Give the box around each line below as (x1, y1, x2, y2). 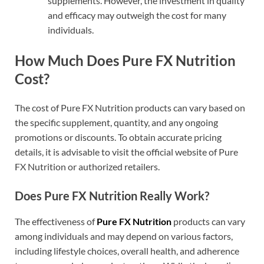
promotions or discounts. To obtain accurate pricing (15, 131, 222, 143)
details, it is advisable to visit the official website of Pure (15, 146, 238, 158)
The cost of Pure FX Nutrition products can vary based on (15, 102, 245, 114)
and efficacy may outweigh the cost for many (48, 9, 226, 21)
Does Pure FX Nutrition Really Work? (15, 189, 209, 203)
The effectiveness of (15, 216, 97, 227)
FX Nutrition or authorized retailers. (15, 161, 160, 173)
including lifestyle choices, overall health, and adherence (15, 245, 239, 257)
